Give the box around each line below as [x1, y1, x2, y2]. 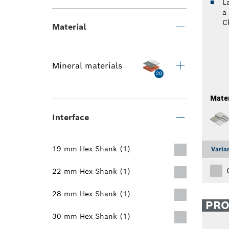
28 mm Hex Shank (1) [52, 189, 130, 198]
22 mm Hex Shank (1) [52, 167, 130, 176]
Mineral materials [52, 60, 122, 71]
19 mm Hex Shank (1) [52, 144, 130, 153]
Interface [52, 112, 89, 123]
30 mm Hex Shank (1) [52, 212, 130, 221]
